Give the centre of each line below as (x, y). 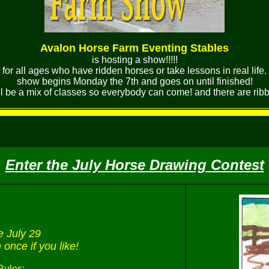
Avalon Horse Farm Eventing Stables (134, 48)
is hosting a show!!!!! (134, 60)
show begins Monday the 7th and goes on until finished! (134, 81)
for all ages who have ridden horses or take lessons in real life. (134, 71)
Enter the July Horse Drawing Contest (134, 165)
